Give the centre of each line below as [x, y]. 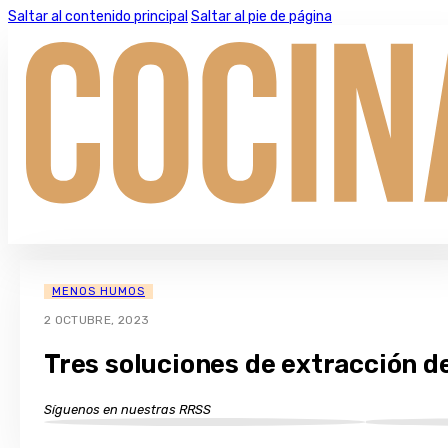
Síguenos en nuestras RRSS [127, 409]
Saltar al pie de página [261, 16]
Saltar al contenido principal [98, 16]
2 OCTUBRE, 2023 [97, 320]
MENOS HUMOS [98, 292]
